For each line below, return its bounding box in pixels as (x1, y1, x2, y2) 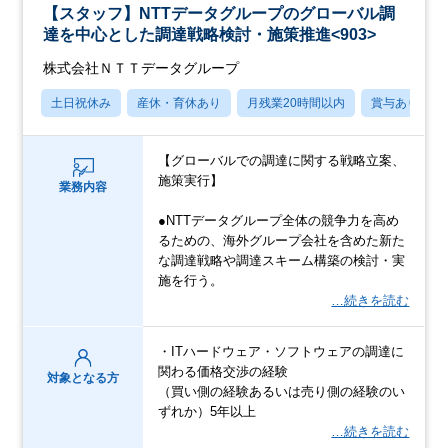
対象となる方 (47, 371, 120, 386)
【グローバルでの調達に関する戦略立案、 (158, 153, 406, 169)
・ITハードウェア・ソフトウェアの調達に (158, 344, 405, 360)
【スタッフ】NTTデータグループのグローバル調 (43, 5, 396, 23)
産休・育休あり (137, 96, 222, 111)
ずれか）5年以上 (158, 404, 257, 420)
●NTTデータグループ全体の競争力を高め (158, 213, 400, 229)
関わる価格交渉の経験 (158, 364, 289, 380)
